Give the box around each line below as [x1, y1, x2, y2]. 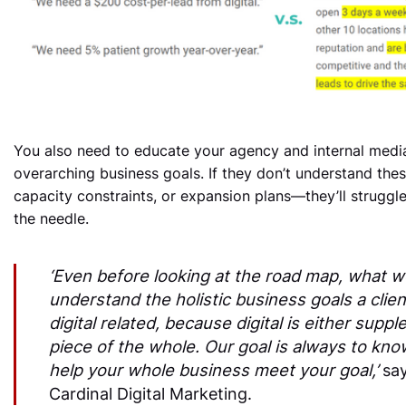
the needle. [13, 209, 89, 228]
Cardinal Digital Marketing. [48, 383, 252, 404]
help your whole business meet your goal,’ [48, 360, 382, 381]
